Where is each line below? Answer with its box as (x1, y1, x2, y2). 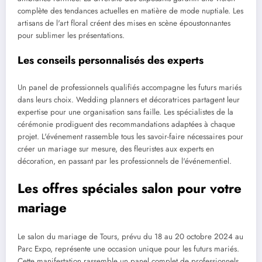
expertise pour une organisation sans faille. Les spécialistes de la (18, 106, 233, 118)
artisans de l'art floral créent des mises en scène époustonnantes (18, 17, 230, 29)
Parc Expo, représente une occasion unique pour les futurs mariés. (18, 243, 239, 255)
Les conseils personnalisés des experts (18, 52, 204, 68)
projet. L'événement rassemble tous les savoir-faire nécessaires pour (18, 131, 243, 143)
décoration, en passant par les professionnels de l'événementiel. (18, 156, 232, 167)
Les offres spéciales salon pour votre (18, 178, 242, 198)
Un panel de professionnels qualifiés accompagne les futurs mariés (18, 82, 242, 94)
